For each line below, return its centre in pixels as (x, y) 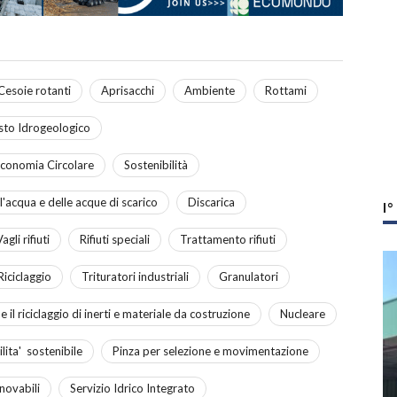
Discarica (211, 202)
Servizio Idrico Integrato (132, 388)
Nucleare (303, 313)
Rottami (286, 90)
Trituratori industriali (135, 276)
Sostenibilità (156, 164)
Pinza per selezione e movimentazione (210, 350)
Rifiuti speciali (115, 239)
